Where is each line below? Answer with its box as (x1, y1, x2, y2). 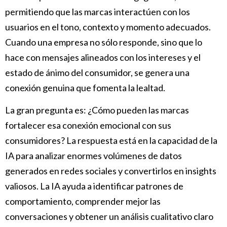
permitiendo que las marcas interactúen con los (5, 6, 190, 17)
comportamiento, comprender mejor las (5, 196, 161, 207)
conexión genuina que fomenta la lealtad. (5, 82, 165, 93)
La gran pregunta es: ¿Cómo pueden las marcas (5, 104, 189, 116)
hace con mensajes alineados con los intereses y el (5, 51, 201, 63)
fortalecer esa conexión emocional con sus (5, 120, 171, 131)
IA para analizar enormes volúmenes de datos (5, 150, 182, 162)
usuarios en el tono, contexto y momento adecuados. (5, 21, 211, 32)
